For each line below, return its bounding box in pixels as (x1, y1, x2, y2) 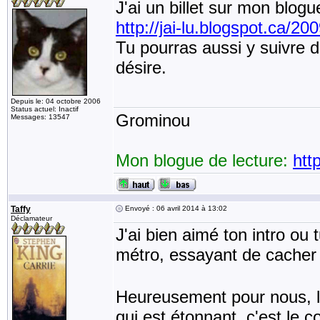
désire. (116, 58, 166, 77)
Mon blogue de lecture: (116, 151, 293, 170)
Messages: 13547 (11, 113, 70, 121)
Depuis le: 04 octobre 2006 (11, 97, 101, 105)
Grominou (116, 111, 190, 130)
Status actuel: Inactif (11, 105, 79, 113)
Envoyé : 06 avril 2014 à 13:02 (123, 204, 227, 212)
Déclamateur (11, 214, 52, 222)
